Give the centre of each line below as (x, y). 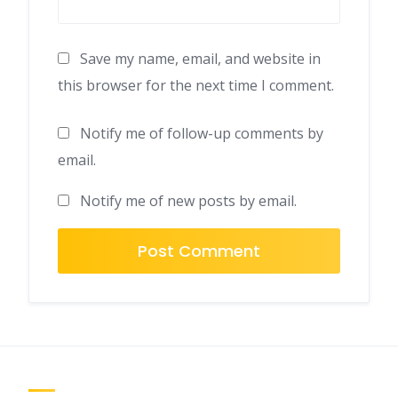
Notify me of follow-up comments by (202, 134)
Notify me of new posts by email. (188, 201)
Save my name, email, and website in (200, 59)
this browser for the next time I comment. (196, 86)
